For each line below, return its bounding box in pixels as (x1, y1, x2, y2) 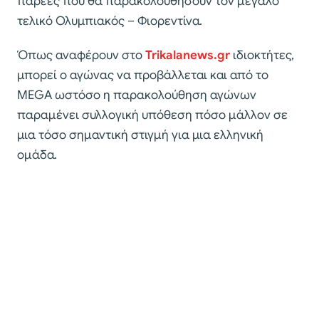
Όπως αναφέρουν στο (17, 48, 145, 63)
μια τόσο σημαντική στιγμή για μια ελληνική (17, 127, 263, 143)
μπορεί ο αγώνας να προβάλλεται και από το (17, 68, 268, 83)
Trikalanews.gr (145, 48, 230, 63)
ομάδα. (17, 147, 57, 163)
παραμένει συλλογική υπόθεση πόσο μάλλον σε (17, 108, 288, 123)
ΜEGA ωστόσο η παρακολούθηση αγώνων (17, 88, 256, 103)
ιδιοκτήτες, (230, 48, 294, 63)
